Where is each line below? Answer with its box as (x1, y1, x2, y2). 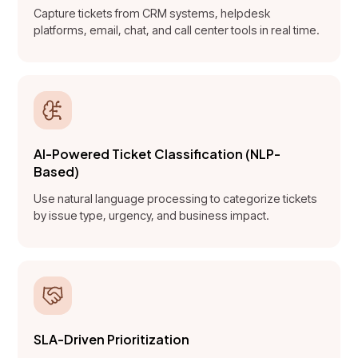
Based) (34, 162, 80, 180)
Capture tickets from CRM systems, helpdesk (34, 6, 271, 20)
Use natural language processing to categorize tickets (34, 191, 318, 205)
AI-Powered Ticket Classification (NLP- (34, 145, 281, 162)
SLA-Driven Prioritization (34, 330, 190, 348)
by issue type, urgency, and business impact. (34, 208, 270, 222)
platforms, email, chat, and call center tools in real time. (34, 22, 320, 37)
